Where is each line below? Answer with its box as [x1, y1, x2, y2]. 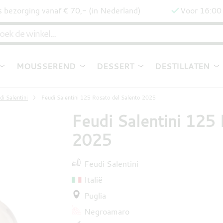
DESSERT [97, 61, 134, 72]
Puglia [84, 190, 106, 201]
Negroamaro [84, 206, 129, 217]
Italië [84, 174, 103, 185]
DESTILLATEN [155, 61, 210, 72]
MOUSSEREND [16, 61, 76, 72]
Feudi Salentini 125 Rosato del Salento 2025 [41, 93, 156, 101]
